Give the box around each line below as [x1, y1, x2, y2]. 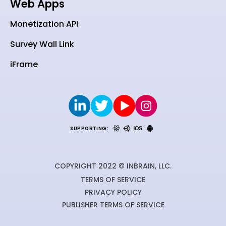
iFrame [10, 59, 38, 71]
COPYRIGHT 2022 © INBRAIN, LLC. [54, 161, 172, 172]
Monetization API [10, 18, 78, 30]
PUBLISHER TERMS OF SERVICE [62, 200, 164, 210]
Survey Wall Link [10, 38, 74, 50]
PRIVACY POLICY [84, 187, 142, 198]
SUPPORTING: [70, 125, 109, 132]
